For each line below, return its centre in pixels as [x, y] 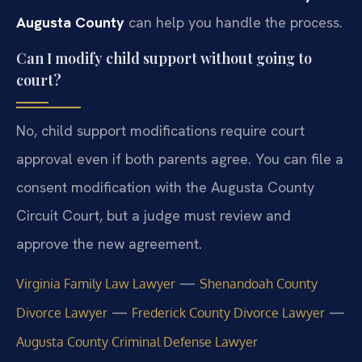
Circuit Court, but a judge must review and [154, 215]
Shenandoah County [259, 284]
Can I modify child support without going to [164, 58]
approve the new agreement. [109, 243]
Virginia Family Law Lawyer [96, 284]
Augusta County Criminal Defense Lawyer [137, 342]
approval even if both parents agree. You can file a [180, 158]
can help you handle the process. [234, 22]
